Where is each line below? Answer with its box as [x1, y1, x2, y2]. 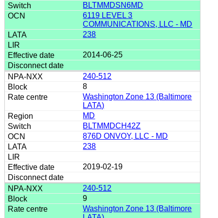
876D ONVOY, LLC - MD [83, 131, 168, 140]
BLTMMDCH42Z [83, 121, 141, 130]
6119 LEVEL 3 [83, 11, 133, 19]
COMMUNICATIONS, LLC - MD [83, 19, 193, 28]
